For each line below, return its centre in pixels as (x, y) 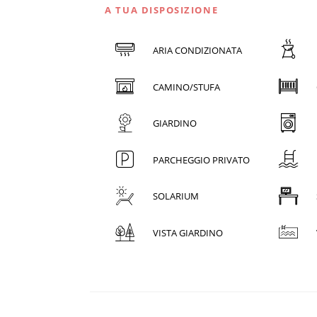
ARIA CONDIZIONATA (197, 50)
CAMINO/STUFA (186, 87)
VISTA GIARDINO (188, 232)
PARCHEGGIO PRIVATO (201, 160)
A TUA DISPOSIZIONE (162, 10)
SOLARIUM (175, 196)
